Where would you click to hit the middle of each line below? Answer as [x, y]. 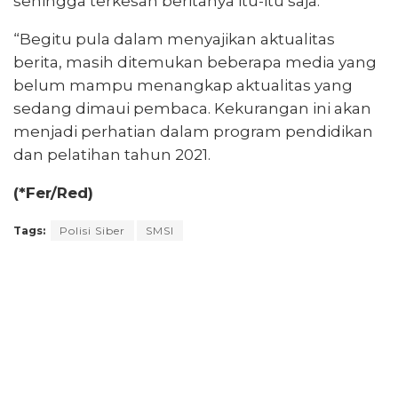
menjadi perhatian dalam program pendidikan [193, 131]
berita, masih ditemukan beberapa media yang [195, 62]
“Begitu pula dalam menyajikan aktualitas [174, 39]
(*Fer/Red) [53, 192]
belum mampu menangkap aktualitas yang [183, 85]
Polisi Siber [92, 230]
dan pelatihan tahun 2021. [112, 154]
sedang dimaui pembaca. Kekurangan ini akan [192, 108]
